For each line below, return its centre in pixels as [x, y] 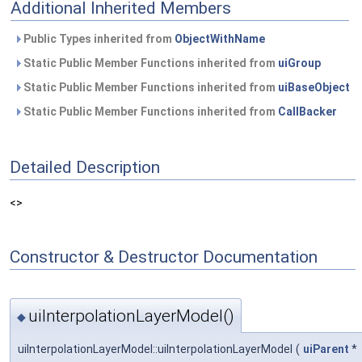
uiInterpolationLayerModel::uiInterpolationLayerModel [155, 349]
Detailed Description [85, 167]
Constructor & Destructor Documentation [164, 257]
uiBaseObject [314, 87]
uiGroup [299, 63]
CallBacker [307, 112]
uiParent [326, 349]
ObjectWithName [220, 39]
